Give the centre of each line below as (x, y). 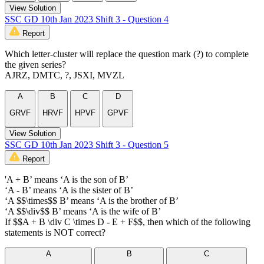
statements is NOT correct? (55, 232)
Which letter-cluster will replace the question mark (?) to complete (127, 54)
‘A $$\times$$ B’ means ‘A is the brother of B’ (92, 200)
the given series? (35, 64)
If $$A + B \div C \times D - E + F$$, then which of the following (128, 222)
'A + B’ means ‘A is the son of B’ (67, 179)
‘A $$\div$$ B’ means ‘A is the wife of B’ (83, 211)
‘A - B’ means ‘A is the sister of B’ (69, 190)
